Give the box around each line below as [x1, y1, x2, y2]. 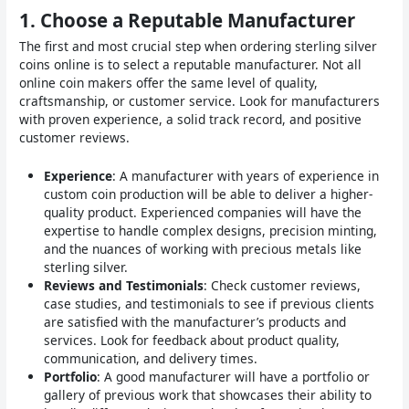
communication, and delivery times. [44, 350, 258, 368]
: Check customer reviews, [204, 277, 362, 295]
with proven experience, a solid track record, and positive [19, 110, 362, 129]
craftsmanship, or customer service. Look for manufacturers [19, 92, 381, 110]
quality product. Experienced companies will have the [44, 204, 362, 222]
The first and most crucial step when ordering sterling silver [19, 37, 378, 56]
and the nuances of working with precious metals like [44, 240, 362, 258]
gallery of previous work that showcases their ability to [44, 386, 372, 404]
